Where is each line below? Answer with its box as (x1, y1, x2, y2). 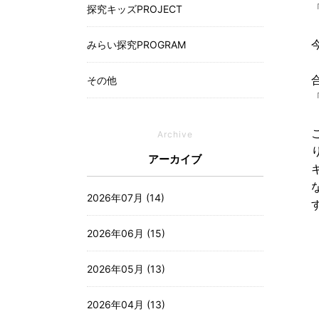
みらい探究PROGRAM (87, 38, 186, 51)
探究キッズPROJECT (87, 3, 182, 15)
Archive (157, 129, 193, 140)
